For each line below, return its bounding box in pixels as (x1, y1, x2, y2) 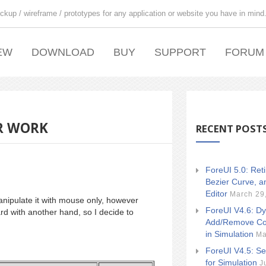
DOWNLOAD (31, 46, 94, 58)
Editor (205, 188, 227, 198)
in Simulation (205, 229, 254, 239)
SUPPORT (154, 46, 206, 58)
